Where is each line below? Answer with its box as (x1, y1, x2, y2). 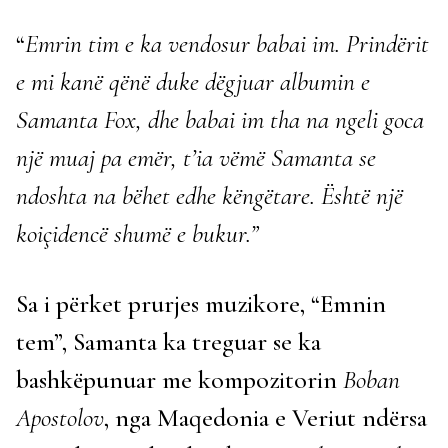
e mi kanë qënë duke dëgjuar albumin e (16, 66, 370, 97)
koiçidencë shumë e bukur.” (16, 218, 258, 249)
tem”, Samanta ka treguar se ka (16, 326, 321, 357)
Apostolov (16, 402, 104, 433)
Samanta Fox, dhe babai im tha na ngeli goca (16, 104, 424, 135)
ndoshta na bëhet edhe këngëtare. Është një (16, 180, 403, 211)
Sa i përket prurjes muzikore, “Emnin (16, 288, 386, 319)
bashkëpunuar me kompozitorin (16, 364, 343, 395)
